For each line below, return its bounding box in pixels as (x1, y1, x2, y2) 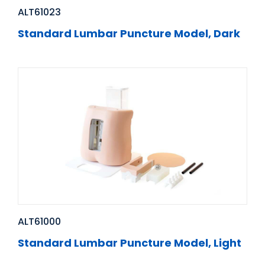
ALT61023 (18, 5, 61, 20)
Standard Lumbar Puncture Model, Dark (18, 26, 240, 41)
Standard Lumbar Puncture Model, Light (18, 235, 241, 251)
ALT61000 (18, 215, 61, 229)
